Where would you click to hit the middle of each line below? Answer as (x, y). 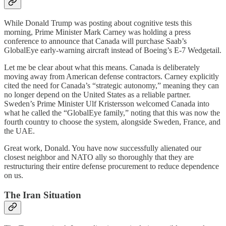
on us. (14, 176)
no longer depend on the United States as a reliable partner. (97, 95)
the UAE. (19, 131)
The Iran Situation (43, 195)
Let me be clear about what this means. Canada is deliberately (102, 68)
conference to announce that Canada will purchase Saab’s (95, 41)
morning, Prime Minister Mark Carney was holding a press (97, 32)
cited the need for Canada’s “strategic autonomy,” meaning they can (111, 86)
